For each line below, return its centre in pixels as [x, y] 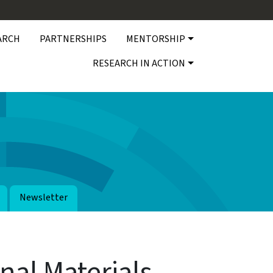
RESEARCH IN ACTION [139, 63]
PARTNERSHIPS [73, 39]
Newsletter [44, 197]
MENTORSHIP [156, 39]
